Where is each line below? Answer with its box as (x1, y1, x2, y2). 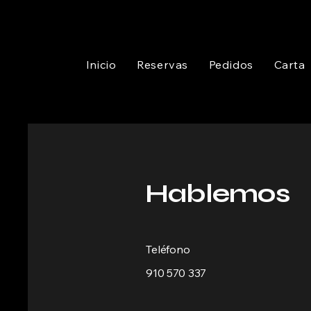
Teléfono (146, 242, 190, 256)
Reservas (136, 58, 189, 72)
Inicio (85, 58, 117, 72)
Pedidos (208, 58, 254, 72)
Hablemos (145, 178, 289, 209)
